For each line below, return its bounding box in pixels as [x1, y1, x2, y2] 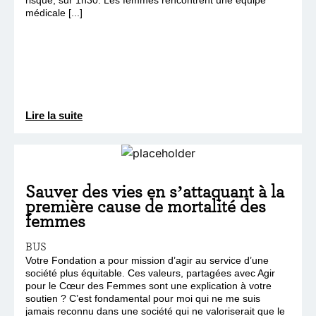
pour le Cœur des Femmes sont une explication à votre [25, 279, 272, 291]
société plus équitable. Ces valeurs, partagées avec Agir [25, 267, 275, 279]
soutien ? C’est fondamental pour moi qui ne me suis [25, 292, 260, 304]
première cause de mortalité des [25, 195, 266, 217]
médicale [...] [25, 6, 83, 18]
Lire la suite [25, 109, 83, 121]
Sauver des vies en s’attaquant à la [25, 180, 284, 202]
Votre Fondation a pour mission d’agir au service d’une [25, 254, 269, 266]
